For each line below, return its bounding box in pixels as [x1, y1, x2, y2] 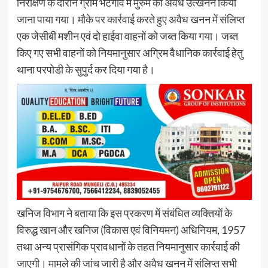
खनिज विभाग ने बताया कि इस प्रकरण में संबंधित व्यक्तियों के [16, 206, 232, 220]
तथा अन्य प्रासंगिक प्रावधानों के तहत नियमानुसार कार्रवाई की [16, 240, 240, 254]
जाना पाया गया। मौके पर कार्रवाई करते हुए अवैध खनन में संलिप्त [16, 13, 245, 26]
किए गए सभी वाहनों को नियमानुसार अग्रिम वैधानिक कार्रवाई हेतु [16, 46, 243, 60]
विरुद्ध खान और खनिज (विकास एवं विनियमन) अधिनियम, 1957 [16, 223, 245, 237]
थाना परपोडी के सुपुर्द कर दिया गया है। [16, 63, 155, 77]
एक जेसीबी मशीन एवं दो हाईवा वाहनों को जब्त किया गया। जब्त [16, 29, 238, 43]
